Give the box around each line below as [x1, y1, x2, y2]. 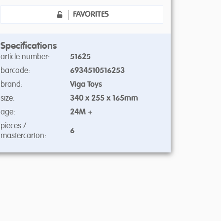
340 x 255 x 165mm [70, 94, 138, 103]
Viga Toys [70, 80, 102, 89]
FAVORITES [73, 11, 109, 19]
